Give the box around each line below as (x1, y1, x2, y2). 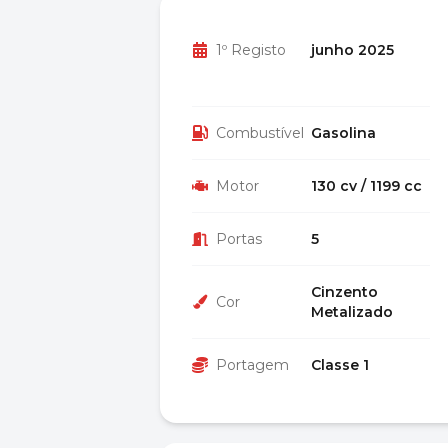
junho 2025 (311, 41, 394, 59)
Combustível (216, 124, 304, 142)
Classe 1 (311, 356, 369, 374)
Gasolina (311, 124, 376, 142)
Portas (216, 230, 262, 248)
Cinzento (311, 283, 378, 301)
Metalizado (311, 303, 393, 321)
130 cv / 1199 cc (311, 177, 422, 195)
